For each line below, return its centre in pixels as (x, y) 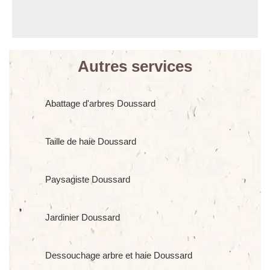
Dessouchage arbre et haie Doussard (119, 255)
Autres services (135, 66)
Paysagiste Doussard (88, 179)
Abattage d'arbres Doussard (100, 103)
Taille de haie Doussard (91, 141)
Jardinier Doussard (83, 217)
